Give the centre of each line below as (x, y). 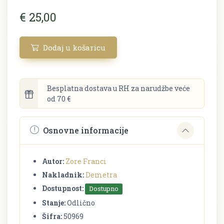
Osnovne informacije (86, 130)
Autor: (53, 161)
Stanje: (54, 203)
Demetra (101, 174)
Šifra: (52, 216)
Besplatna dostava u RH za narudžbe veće (118, 88)
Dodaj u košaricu (73, 47)
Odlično (80, 203)
